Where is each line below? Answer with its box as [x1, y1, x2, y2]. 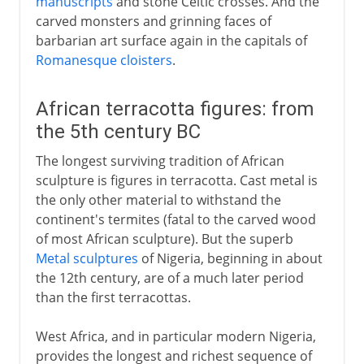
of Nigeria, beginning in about [137, 249, 323, 267]
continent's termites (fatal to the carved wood [35, 210, 316, 228]
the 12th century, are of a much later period [35, 268, 304, 287]
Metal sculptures [35, 249, 138, 267]
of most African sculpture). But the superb [35, 229, 293, 248]
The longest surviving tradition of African [35, 151, 284, 170]
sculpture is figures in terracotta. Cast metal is [35, 171, 318, 189]
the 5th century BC [35, 119, 201, 143]
